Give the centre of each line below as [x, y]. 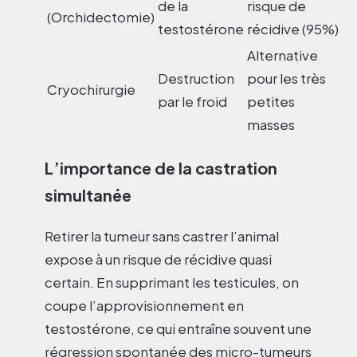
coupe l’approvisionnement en [144, 305]
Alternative [282, 55]
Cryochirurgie [91, 90]
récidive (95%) [293, 29]
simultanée [88, 194]
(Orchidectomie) [101, 17]
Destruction [196, 78]
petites [271, 102]
